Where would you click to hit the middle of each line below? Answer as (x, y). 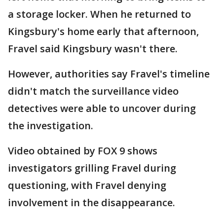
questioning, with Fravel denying (87, 185)
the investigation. (51, 126)
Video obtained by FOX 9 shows (83, 151)
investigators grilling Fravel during (92, 168)
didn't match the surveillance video (93, 91)
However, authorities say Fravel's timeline (109, 74)
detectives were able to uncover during (102, 108)
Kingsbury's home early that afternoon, (103, 31)
